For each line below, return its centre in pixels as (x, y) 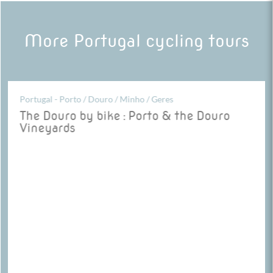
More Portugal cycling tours (136, 41)
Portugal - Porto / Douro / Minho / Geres (97, 99)
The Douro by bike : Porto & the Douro (125, 115)
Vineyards (48, 128)
